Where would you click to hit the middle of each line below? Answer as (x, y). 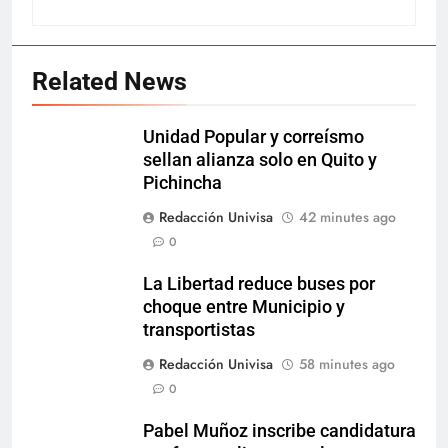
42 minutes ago (347, 217)
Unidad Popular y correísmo (253, 137)
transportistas (199, 330)
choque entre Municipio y (244, 307)
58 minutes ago (347, 364)
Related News (109, 82)
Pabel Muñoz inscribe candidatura (279, 431)
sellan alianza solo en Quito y (260, 160)
